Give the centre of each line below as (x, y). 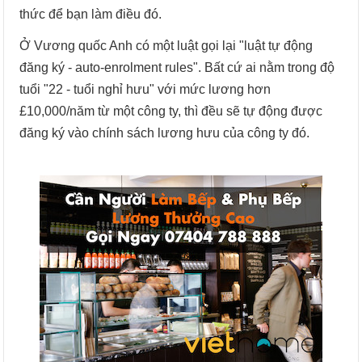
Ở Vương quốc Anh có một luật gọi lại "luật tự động (166, 46)
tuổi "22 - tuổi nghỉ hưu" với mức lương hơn (145, 89)
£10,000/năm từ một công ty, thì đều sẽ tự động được (171, 111)
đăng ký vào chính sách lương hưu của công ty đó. (165, 133)
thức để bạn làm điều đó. (91, 14)
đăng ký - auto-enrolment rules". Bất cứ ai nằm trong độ (177, 67)
